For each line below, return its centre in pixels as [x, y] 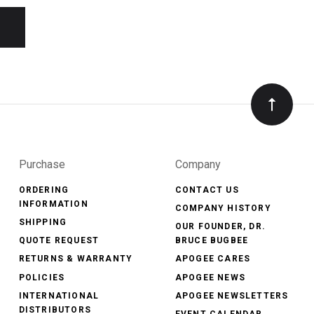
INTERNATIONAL [59, 295]
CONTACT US [207, 190]
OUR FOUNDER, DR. [220, 227]
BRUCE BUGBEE [212, 241]
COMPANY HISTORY [223, 209]
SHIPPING [43, 223]
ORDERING [44, 190]
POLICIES [42, 277]
